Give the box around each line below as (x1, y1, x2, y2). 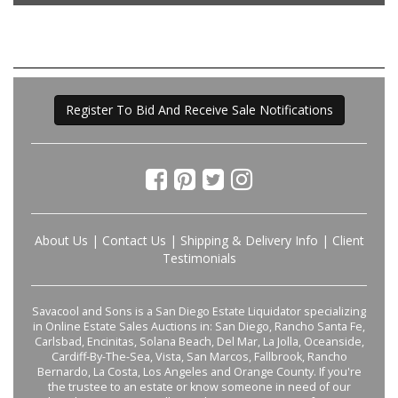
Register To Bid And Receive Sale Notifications (65, 100, 333, 118)
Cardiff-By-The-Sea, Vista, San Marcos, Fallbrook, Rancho (51, 348, 347, 364)
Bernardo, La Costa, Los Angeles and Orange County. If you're (36, 363, 362, 379)
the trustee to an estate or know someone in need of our (47, 378, 351, 394)
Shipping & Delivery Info (179, 231, 318, 249)
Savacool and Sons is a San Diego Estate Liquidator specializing (32, 303, 366, 319)
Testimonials (162, 249, 236, 267)
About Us (34, 231, 88, 249)
